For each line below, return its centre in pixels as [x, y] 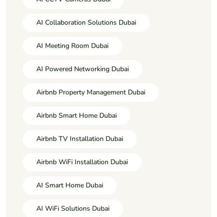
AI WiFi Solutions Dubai [73, 208]
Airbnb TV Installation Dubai [80, 139]
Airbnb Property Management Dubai [91, 92]
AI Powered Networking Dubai [83, 69]
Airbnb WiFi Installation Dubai [82, 162]
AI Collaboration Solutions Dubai [86, 22]
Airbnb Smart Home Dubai [77, 115]
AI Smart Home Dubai [70, 185]
